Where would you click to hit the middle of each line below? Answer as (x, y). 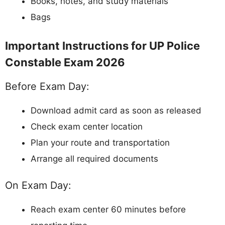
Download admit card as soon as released (116, 111)
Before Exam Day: (47, 87)
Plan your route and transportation (100, 143)
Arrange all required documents (94, 159)
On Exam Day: (38, 185)
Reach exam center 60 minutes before (108, 209)
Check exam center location (87, 127)
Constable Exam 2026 (65, 63)
